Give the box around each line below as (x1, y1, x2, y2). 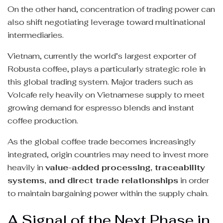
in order (178, 175, 209, 186)
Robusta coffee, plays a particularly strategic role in (7, 64, 206, 75)
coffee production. (7, 115, 78, 126)
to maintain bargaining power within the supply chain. (7, 188, 209, 199)
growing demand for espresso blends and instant (7, 103, 194, 113)
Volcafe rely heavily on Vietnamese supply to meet (7, 90, 205, 101)
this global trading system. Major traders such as (7, 77, 193, 88)
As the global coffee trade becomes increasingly (7, 136, 196, 147)
